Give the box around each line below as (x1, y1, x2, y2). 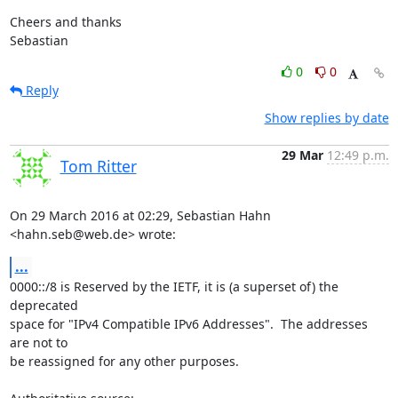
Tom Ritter (60, 155, 137, 177)
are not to (9, 334, 68, 351)
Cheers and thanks (9, 13, 122, 30)
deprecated (9, 297, 78, 314)
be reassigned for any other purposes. (9, 353, 239, 370)
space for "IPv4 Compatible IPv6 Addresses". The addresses (9, 315, 368, 332)
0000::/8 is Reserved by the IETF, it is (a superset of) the (9, 278, 338, 295)
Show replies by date (264, 109, 389, 126)
